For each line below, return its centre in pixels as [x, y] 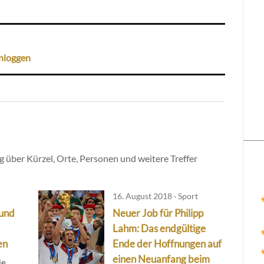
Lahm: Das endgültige [159, 228]
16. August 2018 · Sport [155, 196]
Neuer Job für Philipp [158, 213]
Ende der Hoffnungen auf [167, 243]
